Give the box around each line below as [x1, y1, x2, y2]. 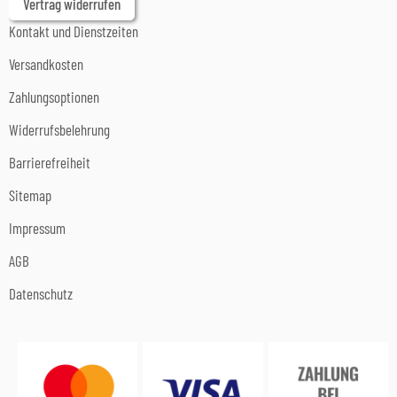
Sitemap [9, 185, 51, 204]
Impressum [9, 218, 66, 237]
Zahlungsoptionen [9, 87, 99, 105]
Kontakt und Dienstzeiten [9, 21, 138, 40]
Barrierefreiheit [9, 152, 90, 171]
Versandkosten [9, 54, 83, 73]
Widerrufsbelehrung [9, 120, 110, 138]
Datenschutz [9, 284, 73, 302]
